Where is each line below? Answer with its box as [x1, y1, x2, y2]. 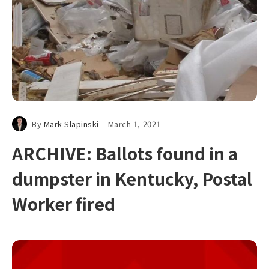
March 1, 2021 [107, 118, 161, 130]
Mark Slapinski [43, 118, 99, 130]
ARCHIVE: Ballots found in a [12, 141, 238, 165]
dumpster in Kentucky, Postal [12, 166, 252, 190]
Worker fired [12, 192, 115, 216]
